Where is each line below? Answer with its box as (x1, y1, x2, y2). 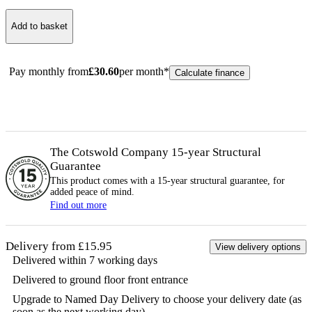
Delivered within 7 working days (13, 253, 157, 266)
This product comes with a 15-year (50, 175, 190, 186)
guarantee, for (227, 175, 285, 186)
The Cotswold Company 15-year (50, 145, 212, 159)
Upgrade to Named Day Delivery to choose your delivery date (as (13, 292, 302, 305)
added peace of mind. (50, 186, 134, 197)
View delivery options (215, 241, 301, 252)
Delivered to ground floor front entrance (13, 273, 188, 286)
